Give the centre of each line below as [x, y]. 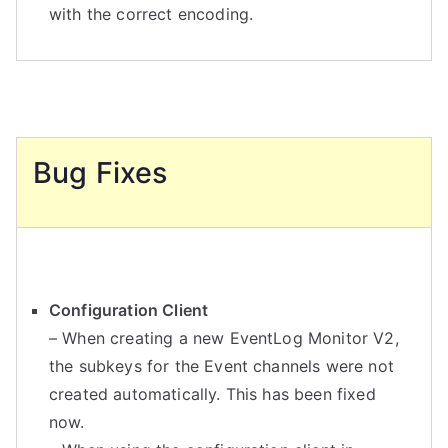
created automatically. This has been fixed [212, 394]
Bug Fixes [100, 172]
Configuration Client [129, 310]
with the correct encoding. [151, 14]
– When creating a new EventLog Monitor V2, [224, 338]
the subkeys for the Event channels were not [221, 366]
